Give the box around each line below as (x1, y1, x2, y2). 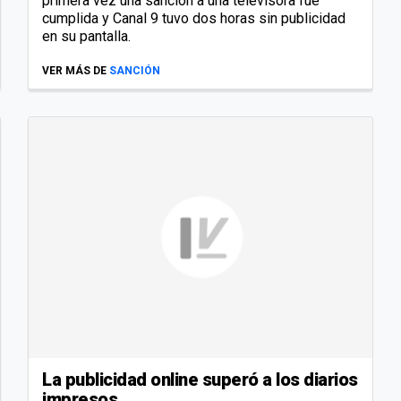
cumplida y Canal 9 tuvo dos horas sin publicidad (42, 10, 346, 28)
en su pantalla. (42, 28, 131, 46)
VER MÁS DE (42, 64, 107, 78)
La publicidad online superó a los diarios (42, 368, 358, 390)
